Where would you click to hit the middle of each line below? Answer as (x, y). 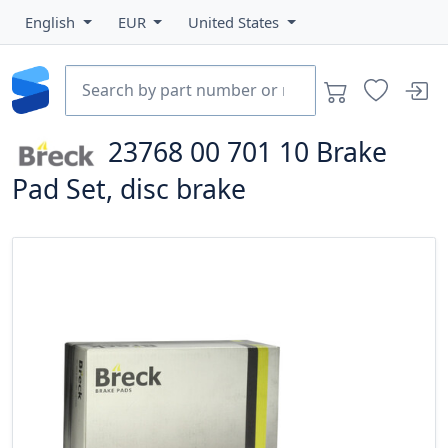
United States (236, 22)
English (52, 22)
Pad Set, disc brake (129, 189)
